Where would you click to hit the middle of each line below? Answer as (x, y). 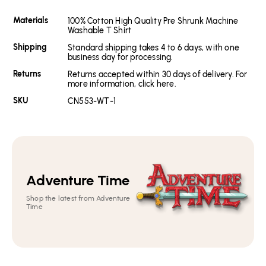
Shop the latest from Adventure (78, 199)
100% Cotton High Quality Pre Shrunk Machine (153, 21)
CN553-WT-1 (92, 102)
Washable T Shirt (100, 31)
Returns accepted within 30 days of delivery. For (158, 75)
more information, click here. (122, 84)
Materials (31, 21)
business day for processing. (121, 58)
